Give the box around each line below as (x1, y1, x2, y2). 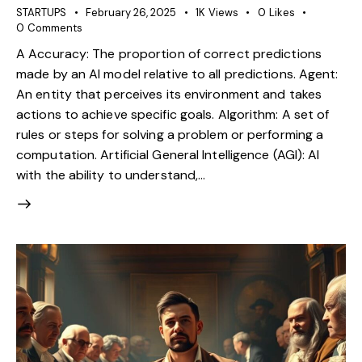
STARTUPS (16, 6, 66, 20)
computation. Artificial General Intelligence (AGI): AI (16, 146, 320, 164)
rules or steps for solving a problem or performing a (16, 126, 324, 144)
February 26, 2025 (86, 6, 176, 20)
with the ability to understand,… (16, 166, 206, 184)
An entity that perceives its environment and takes (16, 86, 322, 103)
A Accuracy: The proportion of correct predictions (16, 45, 322, 63)
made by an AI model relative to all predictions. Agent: (16, 65, 339, 83)
